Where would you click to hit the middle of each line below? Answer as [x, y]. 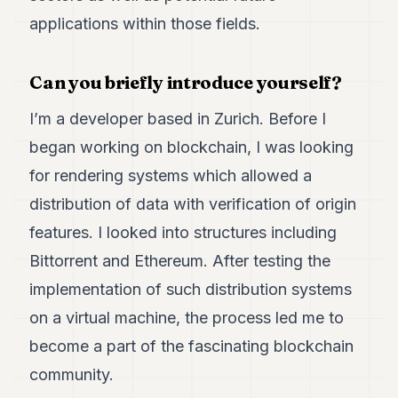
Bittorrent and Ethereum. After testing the [180, 261]
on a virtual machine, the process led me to [187, 318]
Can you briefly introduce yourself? [186, 82]
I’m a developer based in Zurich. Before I [178, 119]
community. [72, 374]
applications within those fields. [145, 24]
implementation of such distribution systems [191, 289]
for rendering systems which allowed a [171, 175]
